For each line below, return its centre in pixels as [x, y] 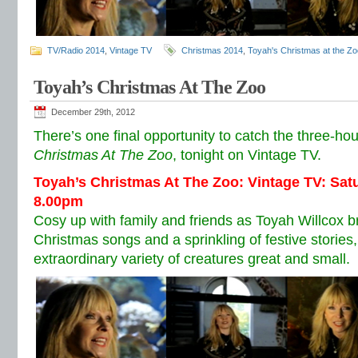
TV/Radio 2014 [76, 50]
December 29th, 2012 [93, 112]
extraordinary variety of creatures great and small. [192, 259]
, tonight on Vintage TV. [247, 155]
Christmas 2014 [212, 50]
